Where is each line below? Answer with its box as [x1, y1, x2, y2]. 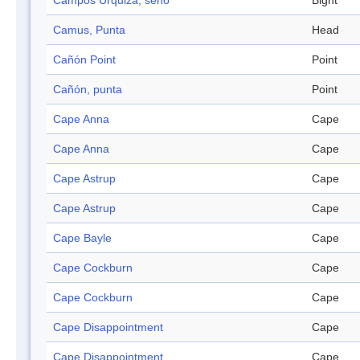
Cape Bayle [53, 231, 112, 245]
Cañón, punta [53, 83, 122, 96]
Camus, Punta [53, 23, 125, 37]
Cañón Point [53, 53, 116, 67]
